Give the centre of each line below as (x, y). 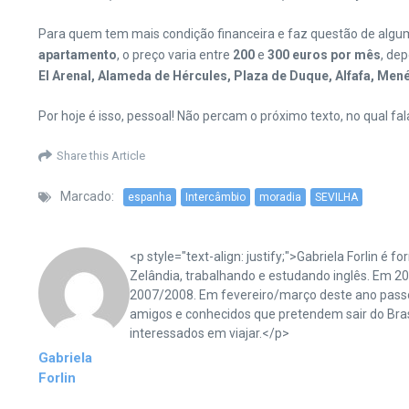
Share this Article (101, 155)
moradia (280, 197)
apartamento (78, 55)
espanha (150, 197)
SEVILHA (336, 197)
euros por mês (336, 55)
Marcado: (87, 196)
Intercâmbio (215, 197)
